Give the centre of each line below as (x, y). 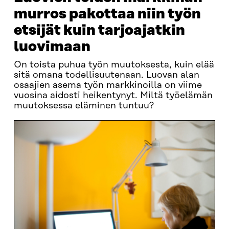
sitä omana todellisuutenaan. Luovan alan (106, 75)
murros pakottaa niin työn (107, 14)
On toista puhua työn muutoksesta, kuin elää (114, 65)
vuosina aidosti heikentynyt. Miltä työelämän (113, 96)
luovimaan (52, 47)
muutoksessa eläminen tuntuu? (84, 106)
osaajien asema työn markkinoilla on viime (108, 85)
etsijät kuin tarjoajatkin (99, 30)
